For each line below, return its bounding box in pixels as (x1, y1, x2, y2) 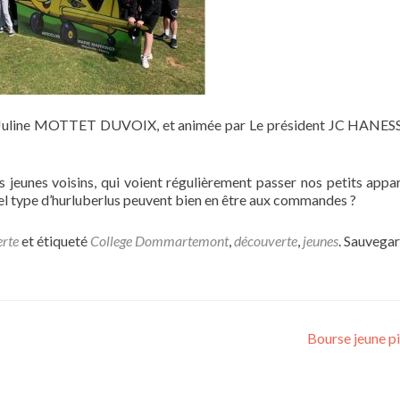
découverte (234, 232, 297, 249)
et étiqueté (19, 232, 90, 249)
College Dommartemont (90, 232, 229, 249)
